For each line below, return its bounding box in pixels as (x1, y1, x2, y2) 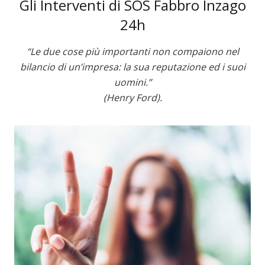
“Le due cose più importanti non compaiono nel (26, 44, 239, 58)
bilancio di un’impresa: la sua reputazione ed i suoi (20, 60, 245, 73)
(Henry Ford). (103, 91, 162, 104)
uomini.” (114, 75, 151, 89)
